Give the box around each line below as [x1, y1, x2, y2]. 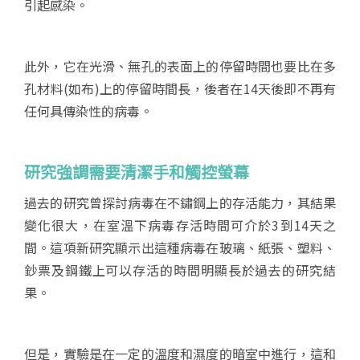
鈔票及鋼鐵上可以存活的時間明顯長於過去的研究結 [24, 260, 336, 280]
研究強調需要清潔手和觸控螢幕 [24, 160, 249, 183]
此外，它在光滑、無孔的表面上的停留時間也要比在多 [24, 56, 336, 76]
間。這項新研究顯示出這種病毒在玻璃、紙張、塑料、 [24, 238, 336, 257]
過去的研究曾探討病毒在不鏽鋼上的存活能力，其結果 [24, 193, 336, 212]
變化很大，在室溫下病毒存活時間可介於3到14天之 [24, 215, 336, 235]
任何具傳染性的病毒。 [24, 101, 153, 121]
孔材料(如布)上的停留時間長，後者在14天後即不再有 [24, 79, 336, 98]
